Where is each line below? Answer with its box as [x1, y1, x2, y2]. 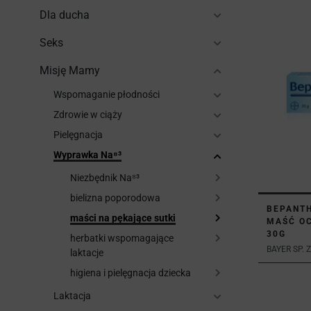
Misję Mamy [40, 64, 100, 77]
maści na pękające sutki [70, 212, 176, 224]
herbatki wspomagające [70, 233, 174, 244]
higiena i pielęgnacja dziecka [70, 267, 191, 278]
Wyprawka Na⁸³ [53, 149, 121, 160]
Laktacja [53, 290, 91, 301]
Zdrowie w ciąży [53, 109, 122, 120]
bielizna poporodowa [70, 192, 160, 203]
